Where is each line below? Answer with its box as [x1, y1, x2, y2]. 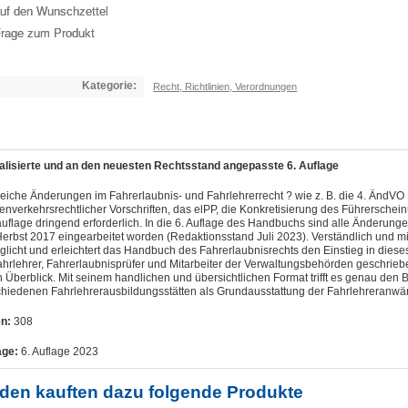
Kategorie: [82, 79, 137, 92]
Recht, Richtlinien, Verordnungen [153, 81, 298, 92]
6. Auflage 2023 [18, 345, 98, 358]
